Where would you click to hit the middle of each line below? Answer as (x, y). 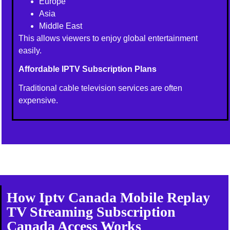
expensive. (39, 100)
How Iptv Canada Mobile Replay (109, 198)
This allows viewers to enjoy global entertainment (108, 38)
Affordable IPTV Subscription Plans (88, 69)
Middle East (61, 26)
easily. (30, 50)
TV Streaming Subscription (91, 212)
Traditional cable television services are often (101, 88)
